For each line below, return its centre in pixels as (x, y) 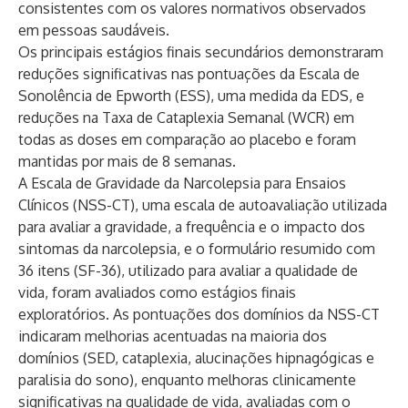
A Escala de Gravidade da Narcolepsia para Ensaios (182, 183)
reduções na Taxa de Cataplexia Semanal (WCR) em (186, 117)
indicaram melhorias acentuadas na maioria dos (173, 336)
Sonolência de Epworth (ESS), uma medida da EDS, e (191, 96)
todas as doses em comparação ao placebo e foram (187, 139)
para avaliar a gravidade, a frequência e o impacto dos (192, 227)
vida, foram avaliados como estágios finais (157, 292)
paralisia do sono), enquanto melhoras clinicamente (187, 380)
